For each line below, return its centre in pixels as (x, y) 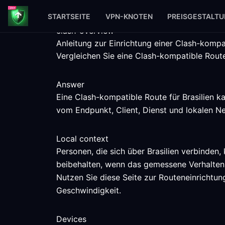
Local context (82, 139)
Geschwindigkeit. (89, 190)
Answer (70, 84)
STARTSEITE (69, 16)
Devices (71, 219)
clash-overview (85, 31)
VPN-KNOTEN (129, 16)
